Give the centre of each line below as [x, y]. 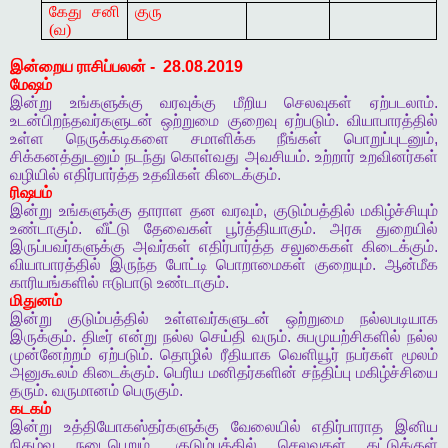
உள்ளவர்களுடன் [217, 319]
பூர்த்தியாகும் [269, 229]
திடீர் [97, 337]
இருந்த [133, 265]
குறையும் [344, 265]
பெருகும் [151, 391]
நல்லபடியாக [399, 319]
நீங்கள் [300, 139]
